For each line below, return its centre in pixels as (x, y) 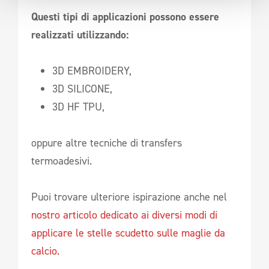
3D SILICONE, (82, 89)
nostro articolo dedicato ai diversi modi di (124, 215)
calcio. (45, 251)
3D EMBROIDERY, (92, 71)
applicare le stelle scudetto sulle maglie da (128, 233)
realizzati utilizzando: (80, 35)
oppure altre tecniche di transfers (107, 143)
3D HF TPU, (78, 107)
